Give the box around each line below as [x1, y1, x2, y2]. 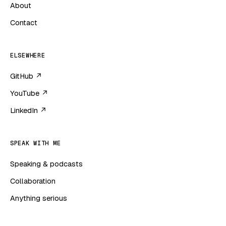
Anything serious [10, 193, 67, 203]
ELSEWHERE [10, 51, 45, 60]
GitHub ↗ [10, 71, 42, 81]
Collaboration [10, 176, 55, 186]
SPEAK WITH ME [10, 139, 61, 148]
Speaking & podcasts [10, 159, 83, 169]
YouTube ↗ [10, 88, 48, 98]
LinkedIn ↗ [10, 105, 47, 116]
